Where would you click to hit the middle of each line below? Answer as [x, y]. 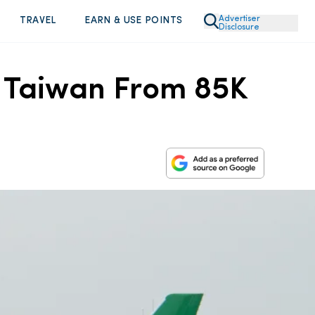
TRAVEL [38, 21]
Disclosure [239, 27]
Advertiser [239, 19]
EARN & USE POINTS [134, 21]
